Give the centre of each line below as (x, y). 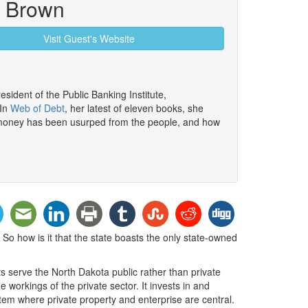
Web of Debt (37, 108)
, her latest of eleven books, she (134, 108)
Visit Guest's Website (89, 38)
